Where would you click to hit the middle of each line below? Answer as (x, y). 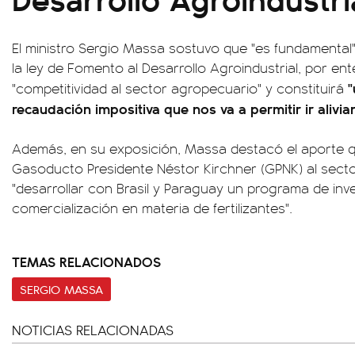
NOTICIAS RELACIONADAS (93, 330)
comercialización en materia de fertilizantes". (152, 208)
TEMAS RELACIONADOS (86, 261)
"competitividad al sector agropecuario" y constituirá (180, 88)
